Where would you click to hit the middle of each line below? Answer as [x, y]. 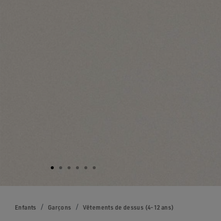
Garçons [59, 208]
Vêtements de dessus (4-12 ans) [128, 208]
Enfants [26, 208]
